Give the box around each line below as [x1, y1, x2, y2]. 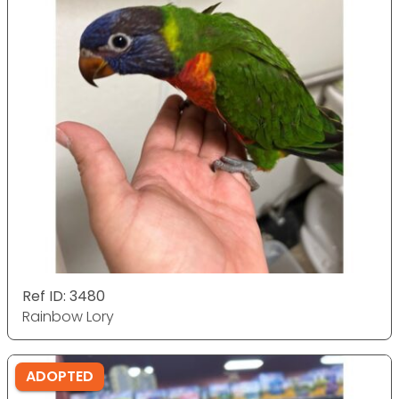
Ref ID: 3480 [22, 286, 105, 306]
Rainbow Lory [22, 306, 114, 327]
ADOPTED [26, 366, 94, 387]
